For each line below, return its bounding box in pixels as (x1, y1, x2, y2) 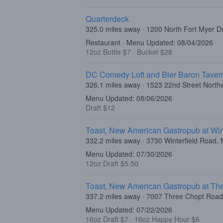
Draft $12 (86, 103, 115, 112)
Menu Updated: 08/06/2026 (86, 93, 172, 103)
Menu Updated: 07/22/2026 (86, 205, 172, 215)
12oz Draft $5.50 (86, 158, 138, 168)
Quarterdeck (86, 13, 129, 24)
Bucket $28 (137, 47, 172, 57)
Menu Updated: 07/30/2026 (86, 149, 172, 159)
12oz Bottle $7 (86, 47, 133, 57)
